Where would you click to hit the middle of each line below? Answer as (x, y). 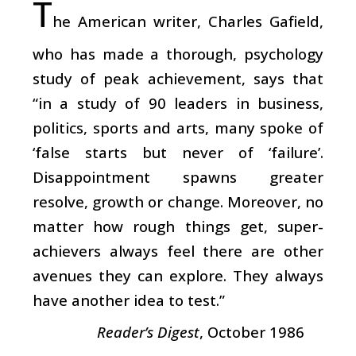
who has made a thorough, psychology (178, 53)
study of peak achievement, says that (178, 78)
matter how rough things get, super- (178, 226)
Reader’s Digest (148, 331)
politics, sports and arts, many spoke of (178, 127)
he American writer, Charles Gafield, (188, 21)
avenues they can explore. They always (178, 275)
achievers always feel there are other (178, 250)
